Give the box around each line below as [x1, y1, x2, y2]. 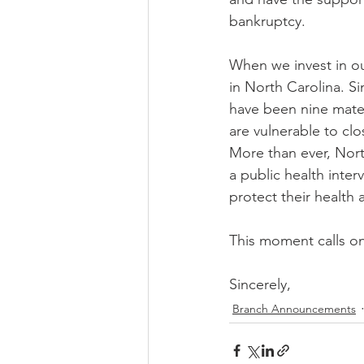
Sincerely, [229, 275, 291, 293]
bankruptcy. [229, 12, 305, 30]
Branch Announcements [232, 301, 356, 316]
